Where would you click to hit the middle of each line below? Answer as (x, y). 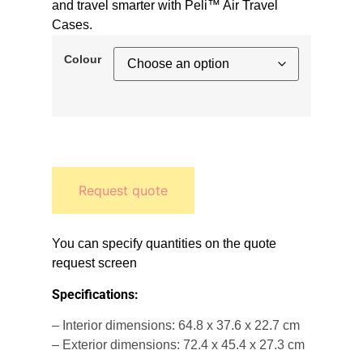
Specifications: (95, 294)
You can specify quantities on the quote (164, 244)
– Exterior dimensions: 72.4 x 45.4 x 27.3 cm (178, 345)
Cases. (72, 25)
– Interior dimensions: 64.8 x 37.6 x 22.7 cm (176, 326)
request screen (94, 263)
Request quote (123, 191)
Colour (83, 60)
